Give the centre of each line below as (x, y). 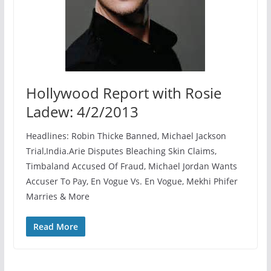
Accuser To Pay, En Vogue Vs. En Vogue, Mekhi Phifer (132, 181)
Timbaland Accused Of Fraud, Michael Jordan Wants (131, 166)
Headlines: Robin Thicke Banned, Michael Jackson (126, 135)
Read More (55, 226)
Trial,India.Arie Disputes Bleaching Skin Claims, (121, 151)
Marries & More (57, 196)
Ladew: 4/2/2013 (82, 111)
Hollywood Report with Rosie (123, 93)
